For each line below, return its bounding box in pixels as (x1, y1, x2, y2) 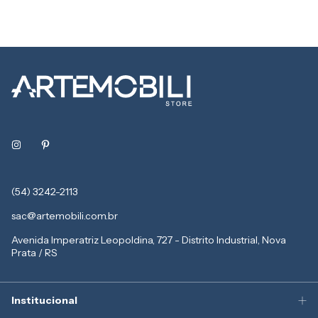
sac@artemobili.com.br (11, 209, 118, 222)
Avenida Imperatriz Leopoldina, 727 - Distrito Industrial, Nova (11, 234, 286, 246)
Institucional (11, 294, 77, 307)
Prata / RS (11, 246, 57, 259)
